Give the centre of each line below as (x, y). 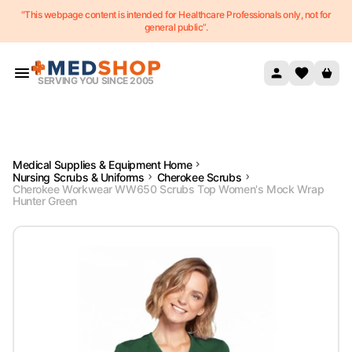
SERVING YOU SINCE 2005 (96, 81)
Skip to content (55, 18)
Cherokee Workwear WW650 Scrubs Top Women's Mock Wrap (169, 189)
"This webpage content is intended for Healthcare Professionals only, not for (176, 15)
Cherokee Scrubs (199, 177)
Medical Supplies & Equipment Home (103, 164)
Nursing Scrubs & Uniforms (79, 177)
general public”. (176, 27)
